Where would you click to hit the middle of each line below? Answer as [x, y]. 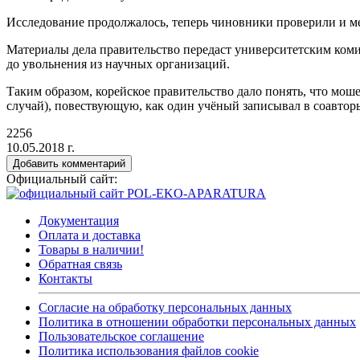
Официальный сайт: [62, 179]
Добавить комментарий [69, 164]
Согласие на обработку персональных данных [165, 308]
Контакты [65, 279]
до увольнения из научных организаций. [118, 64]
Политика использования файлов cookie [149, 351]
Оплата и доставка [90, 235]
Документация [79, 221]
